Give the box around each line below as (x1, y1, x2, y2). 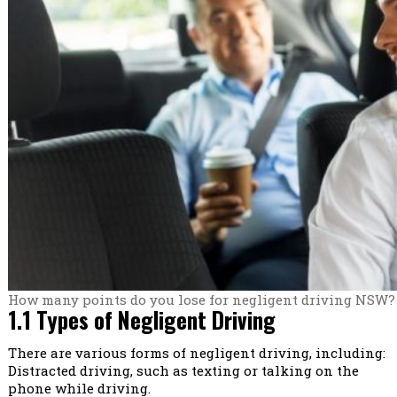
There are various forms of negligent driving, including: (7, 344, 385, 362)
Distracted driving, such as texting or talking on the (7, 362, 359, 380)
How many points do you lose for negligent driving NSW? (7, 291, 395, 309)
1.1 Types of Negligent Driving (7, 303, 276, 337)
